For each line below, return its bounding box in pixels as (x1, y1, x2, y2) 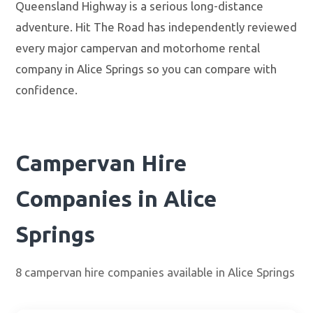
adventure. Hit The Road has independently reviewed (15, 20, 298, 34)
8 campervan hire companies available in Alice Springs (15, 265, 296, 279)
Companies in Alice (15, 186, 217, 212)
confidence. (15, 83, 78, 97)
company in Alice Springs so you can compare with (15, 62, 277, 76)
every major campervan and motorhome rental (15, 41, 261, 55)
